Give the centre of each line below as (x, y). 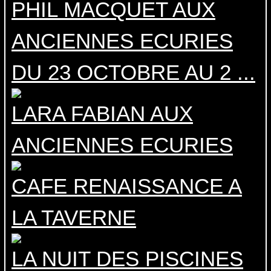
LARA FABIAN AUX (102, 114)
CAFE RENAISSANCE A (127, 186)
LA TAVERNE (74, 218)
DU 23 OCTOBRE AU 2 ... (133, 73)
